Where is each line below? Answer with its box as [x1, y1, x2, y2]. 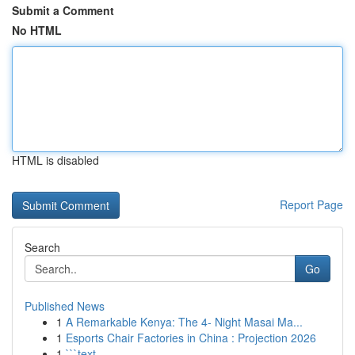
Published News [25, 298, 105, 314]
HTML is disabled [12, 152, 99, 168]
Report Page [280, 197, 343, 212]
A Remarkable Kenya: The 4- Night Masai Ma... [66, 314, 303, 330]
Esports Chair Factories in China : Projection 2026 [66, 330, 316, 345]
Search [25, 239, 60, 255]
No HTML [12, 22, 62, 38]
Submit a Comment [12, 2, 114, 18]
